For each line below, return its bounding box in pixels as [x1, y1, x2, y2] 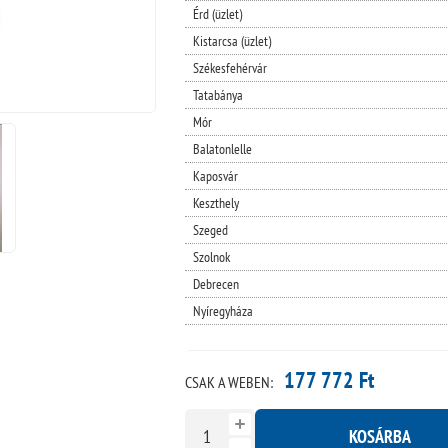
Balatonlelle [192, 139, 252, 158]
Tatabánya [192, 85, 243, 104]
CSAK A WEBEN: [184, 371, 273, 392]
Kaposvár [192, 166, 238, 185]
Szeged [192, 220, 228, 239]
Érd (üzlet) [192, 4, 242, 23]
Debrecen [192, 274, 239, 293]
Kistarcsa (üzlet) [192, 31, 271, 50]
